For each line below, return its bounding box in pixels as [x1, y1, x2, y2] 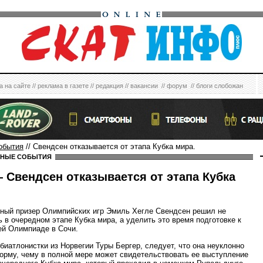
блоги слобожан [196, 82, 243, 89]
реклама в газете [38, 82, 89, 89]
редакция [96, 82, 123, 89]
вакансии [130, 82, 158, 89]
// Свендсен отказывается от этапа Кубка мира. [23, 142, 195, 151]
